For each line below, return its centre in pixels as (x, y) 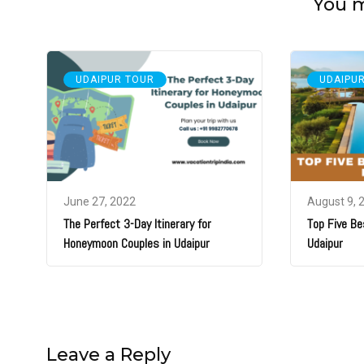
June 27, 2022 (100, 201)
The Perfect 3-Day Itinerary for (137, 223)
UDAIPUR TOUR (115, 79)
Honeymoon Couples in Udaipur (136, 243)
